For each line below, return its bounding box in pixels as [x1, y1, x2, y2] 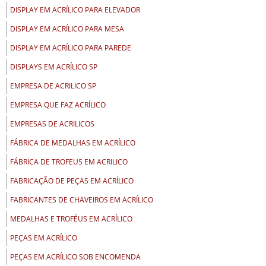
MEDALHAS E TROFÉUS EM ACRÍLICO [10, 214, 132, 224]
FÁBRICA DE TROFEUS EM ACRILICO [10, 157, 128, 167]
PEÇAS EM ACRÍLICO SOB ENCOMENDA [10, 252, 141, 262]
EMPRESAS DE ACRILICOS [10, 119, 94, 129]
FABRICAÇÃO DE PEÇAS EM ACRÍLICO [10, 176, 134, 186]
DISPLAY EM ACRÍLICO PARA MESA [10, 24, 124, 34]
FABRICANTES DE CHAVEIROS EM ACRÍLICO [10, 195, 153, 205]
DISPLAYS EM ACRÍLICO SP [10, 62, 97, 72]
